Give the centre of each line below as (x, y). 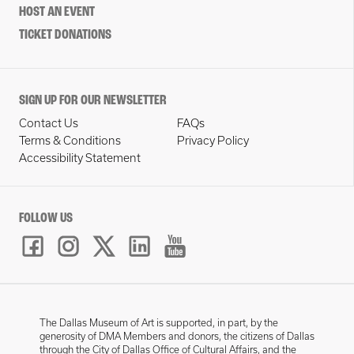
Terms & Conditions (70, 141)
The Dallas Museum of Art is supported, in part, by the (159, 323)
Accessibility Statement (80, 158)
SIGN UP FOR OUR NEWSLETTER (93, 101)
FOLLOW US (46, 218)
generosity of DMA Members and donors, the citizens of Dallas (177, 336)
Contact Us (49, 123)
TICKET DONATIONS (65, 35)
